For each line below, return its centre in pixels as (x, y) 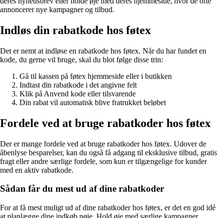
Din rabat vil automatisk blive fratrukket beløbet (93, 102)
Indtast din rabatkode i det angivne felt (78, 85)
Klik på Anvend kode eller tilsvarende (78, 93)
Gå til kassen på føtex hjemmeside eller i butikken (96, 76)
